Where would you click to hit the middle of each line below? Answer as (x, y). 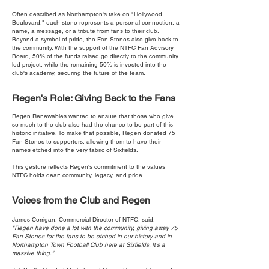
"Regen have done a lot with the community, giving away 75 (95, 228)
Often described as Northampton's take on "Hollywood (87, 14)
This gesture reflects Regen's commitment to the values (89, 167)
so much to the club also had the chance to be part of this (92, 125)
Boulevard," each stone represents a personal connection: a (96, 23)
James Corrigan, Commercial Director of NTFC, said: (83, 219)
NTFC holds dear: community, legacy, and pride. (78, 175)
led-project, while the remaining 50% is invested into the (89, 65)
